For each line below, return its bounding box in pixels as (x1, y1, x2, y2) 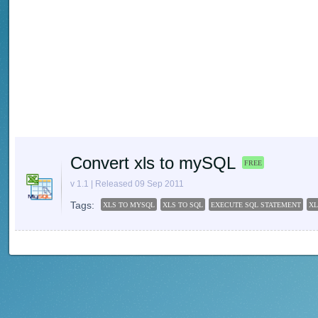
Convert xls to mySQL (70, 153, 236, 173)
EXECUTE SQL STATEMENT (211, 201, 301, 209)
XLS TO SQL (163, 201, 203, 209)
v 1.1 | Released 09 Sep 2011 (70, 179, 184, 190)
